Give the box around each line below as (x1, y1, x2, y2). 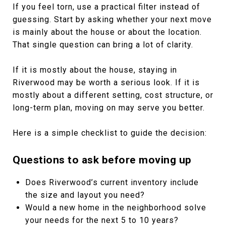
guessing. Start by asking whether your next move (13, 14, 212, 24)
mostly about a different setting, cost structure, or (13, 90, 213, 100)
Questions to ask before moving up (13, 153, 192, 166)
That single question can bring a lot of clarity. (13, 39, 193, 49)
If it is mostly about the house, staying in (13, 65, 177, 75)
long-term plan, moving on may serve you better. (13, 102, 205, 112)
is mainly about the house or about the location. (13, 27, 202, 37)
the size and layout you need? (25, 190, 145, 200)
